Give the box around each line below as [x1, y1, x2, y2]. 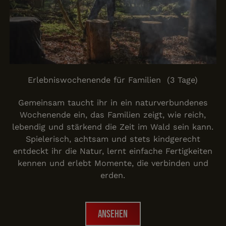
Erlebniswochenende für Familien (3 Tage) [28, 75, 198, 85]
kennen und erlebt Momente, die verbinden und [17, 158, 208, 168]
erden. [100, 170, 126, 180]
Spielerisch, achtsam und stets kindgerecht [25, 134, 200, 144]
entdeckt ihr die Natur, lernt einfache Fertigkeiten [13, 146, 213, 156]
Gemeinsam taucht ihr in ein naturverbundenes [18, 97, 208, 107]
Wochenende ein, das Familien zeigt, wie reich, [20, 109, 206, 120]
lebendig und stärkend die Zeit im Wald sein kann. [12, 122, 214, 132]
